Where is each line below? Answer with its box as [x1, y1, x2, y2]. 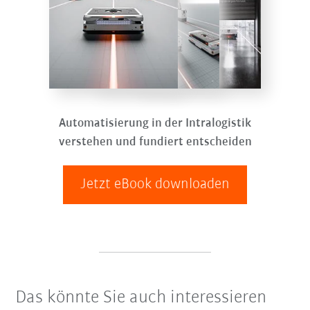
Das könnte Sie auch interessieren [15, 288, 267, 307]
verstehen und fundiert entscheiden [58, 135, 252, 149]
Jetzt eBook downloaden [80, 176, 230, 192]
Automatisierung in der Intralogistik [59, 116, 251, 130]
